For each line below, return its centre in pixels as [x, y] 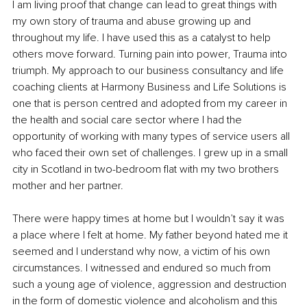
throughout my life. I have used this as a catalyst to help [143, 37]
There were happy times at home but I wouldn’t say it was [150, 218]
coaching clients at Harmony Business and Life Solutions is [151, 87]
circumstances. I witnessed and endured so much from [143, 268]
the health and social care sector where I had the [128, 120]
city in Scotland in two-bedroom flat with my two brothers [147, 169]
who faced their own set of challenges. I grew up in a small [151, 152]
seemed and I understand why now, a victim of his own [143, 251]
